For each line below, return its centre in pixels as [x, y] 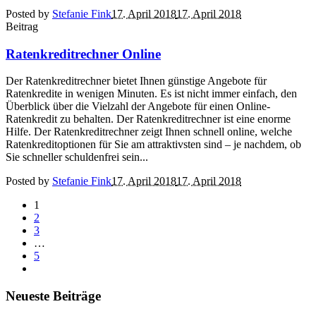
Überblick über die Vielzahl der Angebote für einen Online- [138, 107]
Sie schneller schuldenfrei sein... [77, 157]
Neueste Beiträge [53, 296]
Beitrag [22, 26]
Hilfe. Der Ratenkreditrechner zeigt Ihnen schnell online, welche [149, 132]
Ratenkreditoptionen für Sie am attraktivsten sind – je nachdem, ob [153, 145]
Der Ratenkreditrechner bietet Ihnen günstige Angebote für [136, 81]
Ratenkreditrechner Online [83, 54]
